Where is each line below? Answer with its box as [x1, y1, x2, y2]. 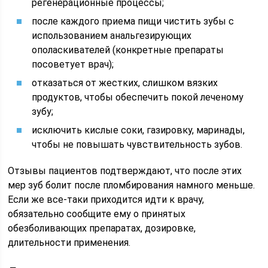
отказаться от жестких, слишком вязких [32, 77, 218, 89]
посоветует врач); [32, 59, 114, 70]
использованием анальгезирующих [32, 30, 192, 41]
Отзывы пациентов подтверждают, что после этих [8, 165, 242, 176]
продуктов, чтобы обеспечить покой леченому [32, 92, 244, 103]
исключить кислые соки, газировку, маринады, [32, 124, 245, 136]
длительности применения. [8, 237, 131, 248]
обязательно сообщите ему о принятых [8, 208, 186, 220]
